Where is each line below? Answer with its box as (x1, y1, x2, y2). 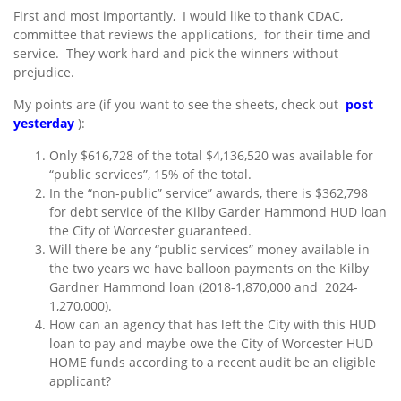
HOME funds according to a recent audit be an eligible (49, 354, 376, 371)
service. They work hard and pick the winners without (13, 45, 338, 63)
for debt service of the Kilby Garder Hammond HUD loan (49, 203, 387, 221)
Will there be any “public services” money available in (49, 241, 370, 259)
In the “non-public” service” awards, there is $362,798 (49, 184, 368, 202)
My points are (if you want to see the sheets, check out (13, 96, 346, 114)
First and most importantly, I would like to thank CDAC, (13, 7, 343, 25)
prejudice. (13, 64, 74, 81)
